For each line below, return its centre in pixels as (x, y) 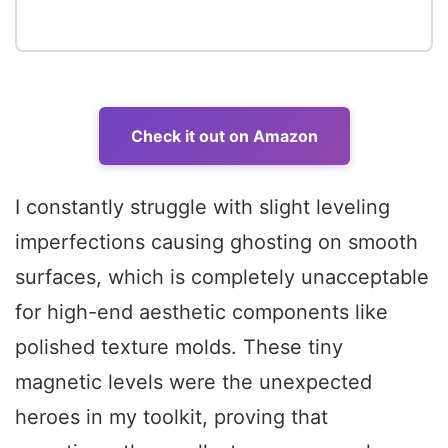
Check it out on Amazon (224, 136)
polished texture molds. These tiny (179, 347)
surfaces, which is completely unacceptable (222, 277)
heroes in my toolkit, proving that (171, 417)
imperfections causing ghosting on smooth (216, 242)
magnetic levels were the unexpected (193, 382)
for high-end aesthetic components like (201, 312)
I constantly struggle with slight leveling (202, 207)
